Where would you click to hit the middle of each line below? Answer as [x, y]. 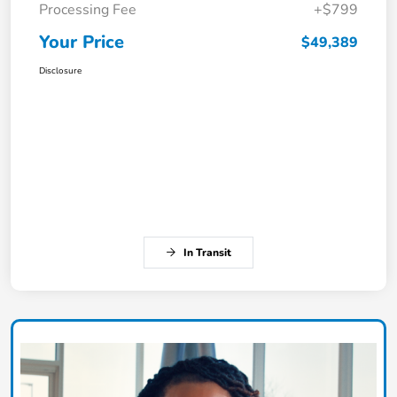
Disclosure [60, 70]
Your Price [82, 42]
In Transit [207, 252]
